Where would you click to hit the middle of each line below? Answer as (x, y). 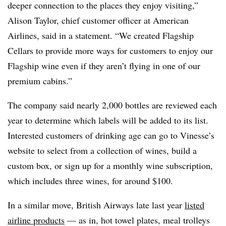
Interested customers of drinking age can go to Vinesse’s (111, 135)
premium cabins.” (40, 81)
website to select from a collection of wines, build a (102, 150)
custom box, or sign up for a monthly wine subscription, (110, 165)
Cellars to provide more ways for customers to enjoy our (110, 50)
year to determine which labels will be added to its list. (108, 120)
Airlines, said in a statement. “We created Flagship (101, 35)
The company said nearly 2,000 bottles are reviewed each (112, 105)
